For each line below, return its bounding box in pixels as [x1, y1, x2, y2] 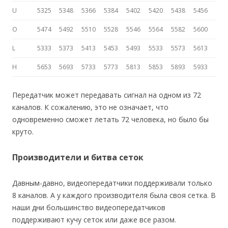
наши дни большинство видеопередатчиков [12, 203, 165, 213]
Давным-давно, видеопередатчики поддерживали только [12, 178, 212, 188]
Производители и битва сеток [12, 152, 144, 163]
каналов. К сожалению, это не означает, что [12, 102, 168, 112]
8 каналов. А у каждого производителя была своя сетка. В [12, 190, 216, 201]
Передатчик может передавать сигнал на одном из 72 [12, 90, 201, 100]
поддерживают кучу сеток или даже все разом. [12, 215, 176, 225]
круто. [12, 127, 34, 137]
